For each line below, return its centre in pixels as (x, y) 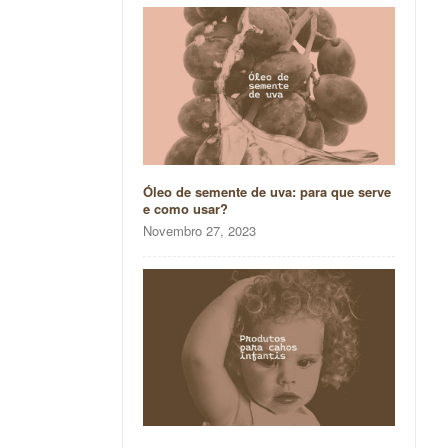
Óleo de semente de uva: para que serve (266, 191)
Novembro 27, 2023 (199, 230)
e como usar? (185, 208)
